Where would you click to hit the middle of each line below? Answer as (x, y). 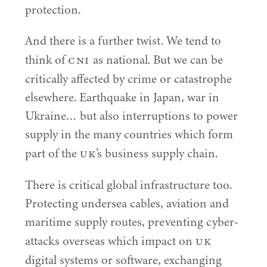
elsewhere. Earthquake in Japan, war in (122, 97)
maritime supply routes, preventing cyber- (132, 222)
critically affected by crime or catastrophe (128, 79)
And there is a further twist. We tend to (123, 41)
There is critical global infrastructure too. (128, 185)
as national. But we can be (156, 60)
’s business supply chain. (157, 153)
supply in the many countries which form (129, 134)
